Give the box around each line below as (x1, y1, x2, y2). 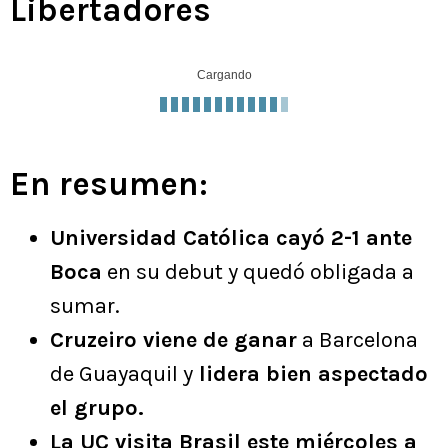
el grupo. (50, 394, 144, 421)
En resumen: (10, 164, 208, 203)
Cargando (196, 67, 252, 82)
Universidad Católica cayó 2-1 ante (50, 224, 412, 251)
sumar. (50, 292, 120, 319)
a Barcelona (297, 326, 418, 353)
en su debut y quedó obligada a (102, 258, 414, 285)
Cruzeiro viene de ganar (50, 326, 297, 353)
